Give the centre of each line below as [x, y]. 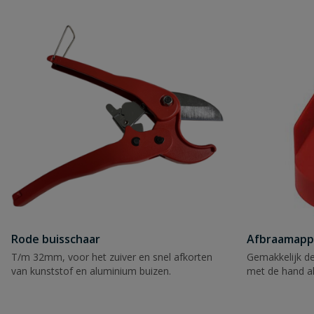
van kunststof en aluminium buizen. [91, 271]
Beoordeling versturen [113, 271]
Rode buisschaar [56, 239]
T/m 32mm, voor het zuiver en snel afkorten [112, 257]
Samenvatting [71, 135]
